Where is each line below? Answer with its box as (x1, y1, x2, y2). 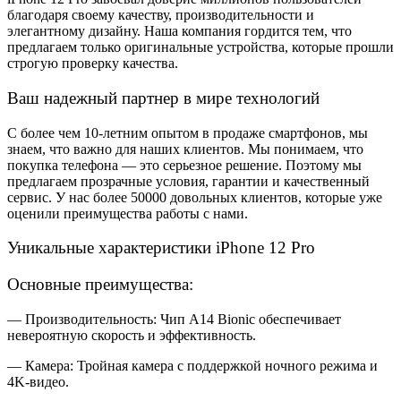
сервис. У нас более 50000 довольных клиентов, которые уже (7, 189, 382, 205)
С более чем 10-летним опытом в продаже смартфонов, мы (7, 124, 368, 141)
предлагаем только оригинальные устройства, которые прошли (7, 39, 394, 55)
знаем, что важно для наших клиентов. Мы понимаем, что (7, 141, 363, 157)
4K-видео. (7, 373, 69, 389)
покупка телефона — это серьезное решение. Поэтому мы (7, 157, 362, 173)
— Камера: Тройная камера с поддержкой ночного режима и (7, 357, 378, 373)
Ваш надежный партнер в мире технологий (7, 88, 320, 107)
